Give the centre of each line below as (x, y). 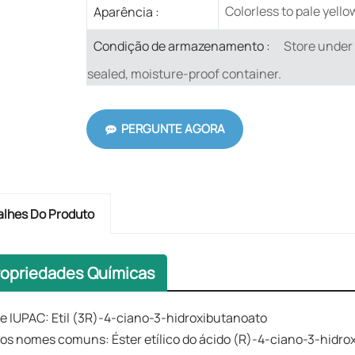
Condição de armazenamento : (181, 46)
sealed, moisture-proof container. (184, 74)
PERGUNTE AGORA (173, 129)
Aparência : (126, 11)
